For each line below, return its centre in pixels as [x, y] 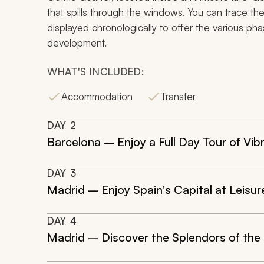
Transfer [178, 96]
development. [77, 43]
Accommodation [97, 96]
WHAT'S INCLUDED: [96, 72]
